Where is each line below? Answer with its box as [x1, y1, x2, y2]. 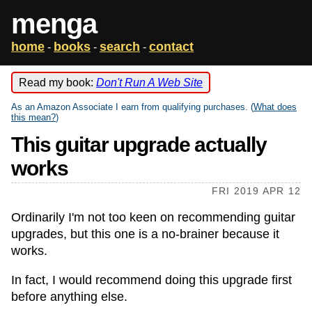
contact [149, 40, 194, 54]
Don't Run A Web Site [96, 77, 203, 88]
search [100, 40, 140, 54]
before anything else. [11, 290, 127, 304]
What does [253, 102, 297, 112]
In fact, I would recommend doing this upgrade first [11, 273, 292, 287]
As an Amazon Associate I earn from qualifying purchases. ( [11, 102, 253, 112]
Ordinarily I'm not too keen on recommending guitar [11, 210, 295, 224]
